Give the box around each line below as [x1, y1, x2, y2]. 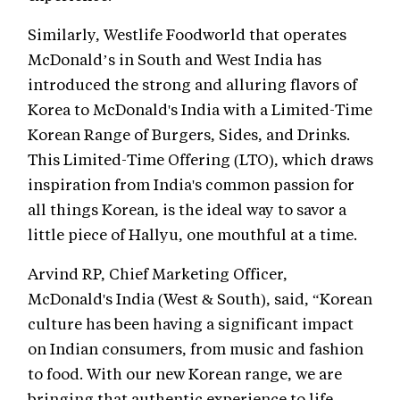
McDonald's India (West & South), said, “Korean [28, 287, 372, 308]
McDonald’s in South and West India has [28, 48, 321, 69]
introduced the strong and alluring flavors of [28, 73, 357, 94]
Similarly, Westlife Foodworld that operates [28, 23, 346, 44]
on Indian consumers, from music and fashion [28, 337, 363, 358]
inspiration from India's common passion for [28, 173, 354, 194]
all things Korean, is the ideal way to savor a [28, 198, 346, 219]
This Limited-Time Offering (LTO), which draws [28, 148, 373, 169]
